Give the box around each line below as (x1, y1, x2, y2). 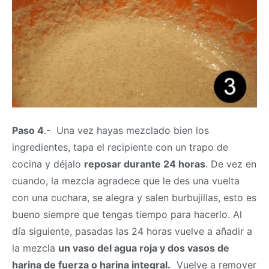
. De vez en (205, 157, 256, 170)
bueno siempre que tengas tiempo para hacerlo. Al (12, 208, 242, 220)
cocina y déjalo (12, 157, 84, 170)
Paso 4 (12, 124, 44, 136)
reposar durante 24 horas (84, 157, 205, 170)
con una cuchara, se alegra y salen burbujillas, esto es (12, 191, 256, 204)
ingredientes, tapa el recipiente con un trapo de (12, 141, 228, 153)
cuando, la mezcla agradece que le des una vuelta (12, 174, 240, 187)
